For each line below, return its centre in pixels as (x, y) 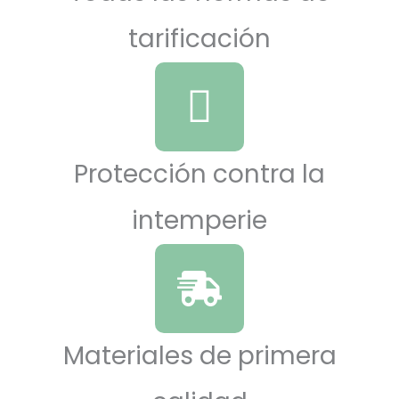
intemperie (199, 221)
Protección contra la (199, 175)
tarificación (199, 39)
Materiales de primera (199, 356)
